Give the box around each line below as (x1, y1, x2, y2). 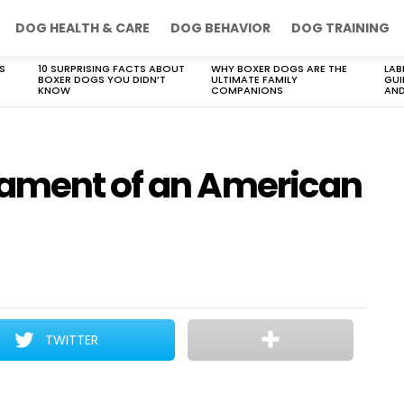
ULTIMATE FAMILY (211, 72, 298, 87)
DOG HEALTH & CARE (15, 19, 150, 37)
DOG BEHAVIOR (170, 19, 271, 37)
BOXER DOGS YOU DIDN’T (38, 72, 166, 87)
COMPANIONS (211, 83, 283, 97)
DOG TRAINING (291, 19, 390, 37)
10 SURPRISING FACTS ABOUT (38, 61, 185, 76)
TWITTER (45, 331, 99, 349)
